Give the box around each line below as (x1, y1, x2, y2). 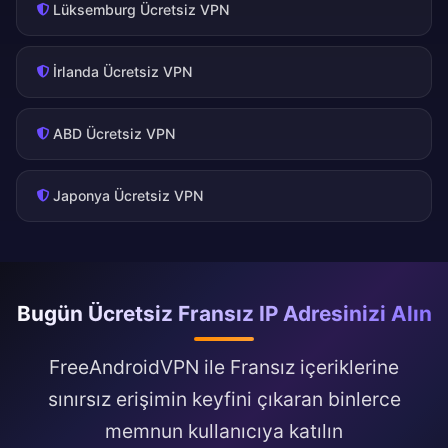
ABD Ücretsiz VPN (53, 125, 176, 143)
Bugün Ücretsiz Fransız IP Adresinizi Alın (16, 301, 432, 327)
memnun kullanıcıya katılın (105, 419, 343, 444)
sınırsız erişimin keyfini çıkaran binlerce (47, 387, 401, 412)
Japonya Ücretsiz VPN (53, 187, 204, 205)
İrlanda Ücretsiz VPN (53, 63, 193, 81)
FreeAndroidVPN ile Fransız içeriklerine (49, 355, 399, 380)
